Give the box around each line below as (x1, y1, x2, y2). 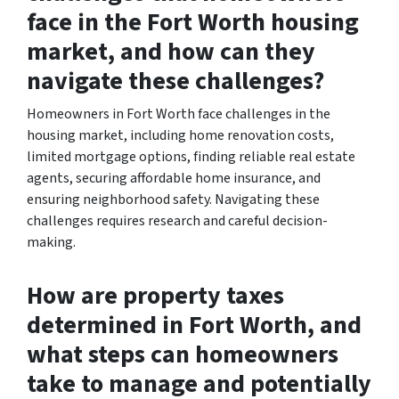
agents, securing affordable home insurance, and (27, 167, 321, 188)
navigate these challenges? (27, 62, 324, 99)
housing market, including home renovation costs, (27, 125, 334, 145)
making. (27, 232, 76, 252)
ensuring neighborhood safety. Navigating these (27, 189, 320, 209)
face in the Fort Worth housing (27, 4, 359, 40)
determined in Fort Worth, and (27, 306, 362, 343)
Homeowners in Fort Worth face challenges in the (27, 103, 330, 124)
